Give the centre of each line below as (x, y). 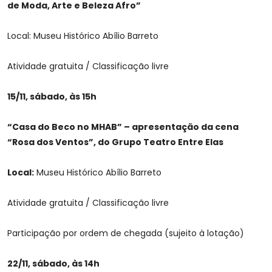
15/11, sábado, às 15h (52, 97)
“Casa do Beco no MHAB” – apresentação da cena (123, 127)
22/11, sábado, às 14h (53, 264)
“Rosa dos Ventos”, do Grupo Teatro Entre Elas (115, 142)
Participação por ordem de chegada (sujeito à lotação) (126, 233)
